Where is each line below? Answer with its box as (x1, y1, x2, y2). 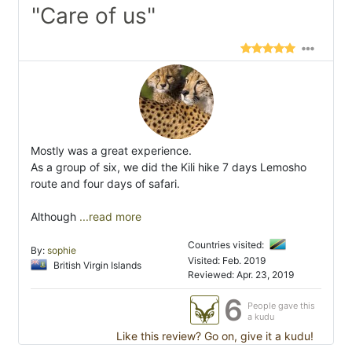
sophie (47, 244, 76, 256)
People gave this (247, 299, 315, 311)
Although (31, 209, 79, 223)
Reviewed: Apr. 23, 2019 (188, 268, 295, 280)
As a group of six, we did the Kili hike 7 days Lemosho (31, 159, 306, 174)
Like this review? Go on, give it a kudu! (113, 328, 313, 343)
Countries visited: (188, 238, 266, 251)
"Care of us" (31, 2, 156, 29)
